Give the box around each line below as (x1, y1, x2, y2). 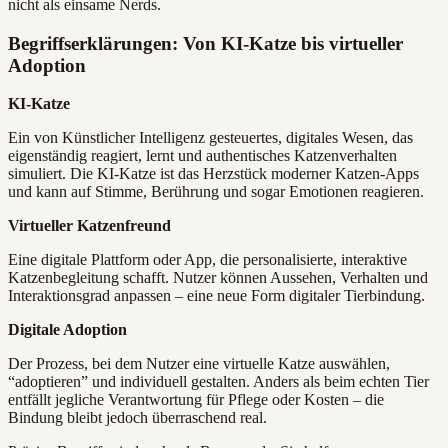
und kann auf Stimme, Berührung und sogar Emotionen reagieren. (8, 183, 424, 201)
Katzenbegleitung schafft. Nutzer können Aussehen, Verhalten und (8, 269, 428, 287)
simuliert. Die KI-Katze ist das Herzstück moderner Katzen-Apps (8, 165, 419, 183)
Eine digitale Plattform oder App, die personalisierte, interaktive (8, 251, 407, 269)
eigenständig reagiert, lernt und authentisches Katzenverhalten (8, 147, 397, 165)
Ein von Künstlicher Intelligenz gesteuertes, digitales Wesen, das (8, 129, 413, 147)
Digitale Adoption (8, 321, 127, 339)
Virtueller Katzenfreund (8, 217, 171, 235)
